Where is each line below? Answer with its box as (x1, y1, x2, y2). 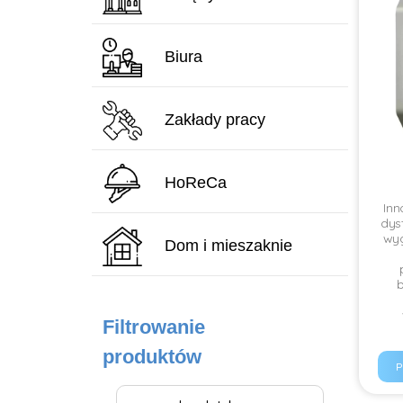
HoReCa (165, 173, 227, 192)
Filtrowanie (103, 316, 205, 338)
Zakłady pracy (165, 110, 265, 129)
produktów (103, 345, 201, 368)
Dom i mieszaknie (165, 236, 292, 255)
